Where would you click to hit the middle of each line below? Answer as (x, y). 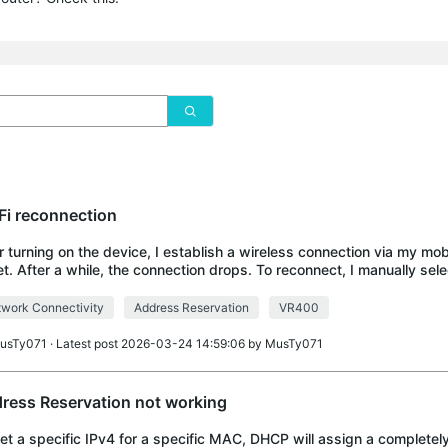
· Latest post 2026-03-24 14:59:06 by (155, 343)
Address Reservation (191, 307)
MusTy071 (293, 343)
